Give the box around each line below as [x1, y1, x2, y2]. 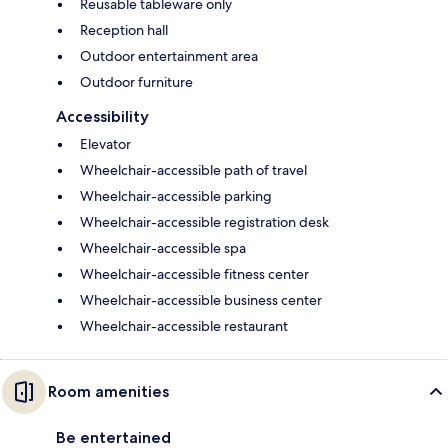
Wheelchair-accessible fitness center [80, 264, 309, 283]
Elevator [80, 134, 131, 153]
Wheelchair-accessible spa [80, 238, 246, 257]
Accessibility [56, 106, 149, 126]
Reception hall [80, 20, 168, 39]
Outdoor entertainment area [80, 46, 258, 65]
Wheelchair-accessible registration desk [80, 212, 329, 231]
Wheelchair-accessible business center [80, 290, 322, 309]
